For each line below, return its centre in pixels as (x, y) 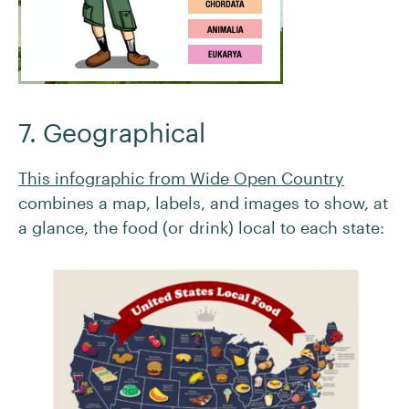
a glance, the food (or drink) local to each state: (201, 228)
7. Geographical (112, 133)
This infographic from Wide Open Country (181, 178)
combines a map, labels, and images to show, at (203, 203)
